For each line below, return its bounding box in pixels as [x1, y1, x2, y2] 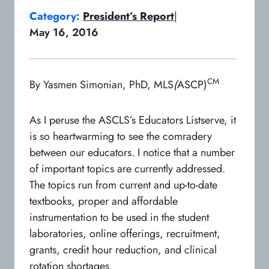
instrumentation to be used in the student [29, 209, 209, 225]
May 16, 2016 [29, 24, 98, 40]
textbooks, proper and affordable [29, 193, 178, 209]
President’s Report [83, 8, 174, 24]
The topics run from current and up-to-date [29, 177, 217, 193]
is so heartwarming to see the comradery [29, 128, 212, 144]
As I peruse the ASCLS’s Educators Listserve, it [29, 112, 236, 128]
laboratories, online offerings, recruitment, [29, 225, 220, 241]
